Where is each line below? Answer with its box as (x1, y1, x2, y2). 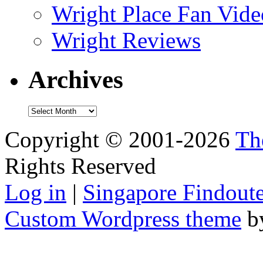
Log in (5, 180, 66, 205)
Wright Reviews (52, 28, 201, 53)
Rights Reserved (5, 153, 156, 179)
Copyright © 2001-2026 (5, 127, 235, 153)
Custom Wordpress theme (5, 206, 241, 232)
